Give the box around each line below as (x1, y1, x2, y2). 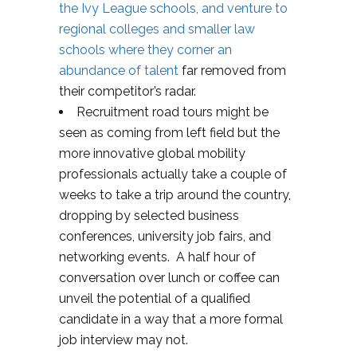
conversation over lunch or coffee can (59, 269, 280, 285)
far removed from (182, 62, 286, 78)
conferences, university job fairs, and (59, 228, 271, 244)
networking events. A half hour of (59, 249, 256, 265)
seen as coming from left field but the (59, 124, 280, 140)
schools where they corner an (59, 41, 232, 57)
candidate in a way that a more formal (59, 311, 283, 327)
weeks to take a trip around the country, (59, 186, 291, 202)
